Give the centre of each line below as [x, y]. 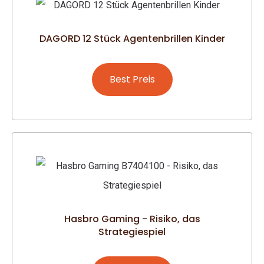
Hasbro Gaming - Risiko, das [132, 219]
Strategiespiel [132, 232]
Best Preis [132, 79]
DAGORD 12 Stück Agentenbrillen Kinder [132, 38]
